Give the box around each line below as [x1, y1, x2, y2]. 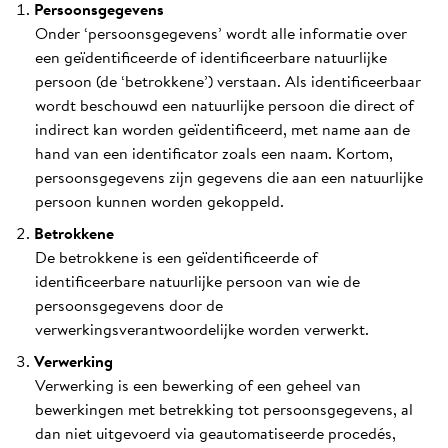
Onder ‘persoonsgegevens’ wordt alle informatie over [35, 21, 408, 45]
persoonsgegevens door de [35, 293, 224, 317]
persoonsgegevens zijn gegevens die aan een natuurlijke [35, 165, 424, 189]
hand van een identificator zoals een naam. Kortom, [35, 141, 394, 165]
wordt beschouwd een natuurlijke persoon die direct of [35, 93, 415, 117]
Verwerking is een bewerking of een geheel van [35, 373, 362, 397]
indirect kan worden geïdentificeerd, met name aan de [35, 117, 411, 141]
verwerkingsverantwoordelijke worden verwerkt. [35, 317, 370, 341]
